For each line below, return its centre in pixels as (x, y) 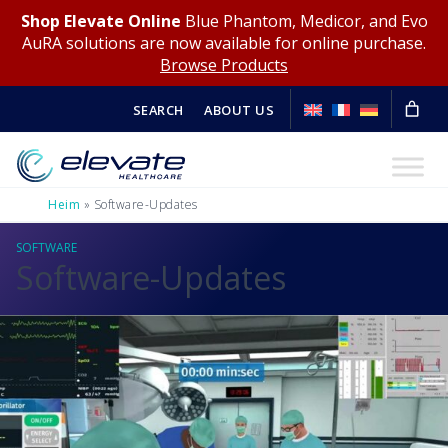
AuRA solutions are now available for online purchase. (224, 43)
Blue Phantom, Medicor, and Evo (304, 21)
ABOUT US (239, 109)
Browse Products (224, 65)
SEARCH (158, 109)
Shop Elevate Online (100, 21)
